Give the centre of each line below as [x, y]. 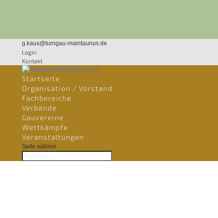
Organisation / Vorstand [67, 88]
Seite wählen [39, 146]
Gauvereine [43, 117]
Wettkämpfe [45, 127]
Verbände [39, 108]
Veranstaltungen [53, 137]
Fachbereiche [46, 98]
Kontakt [32, 61]
